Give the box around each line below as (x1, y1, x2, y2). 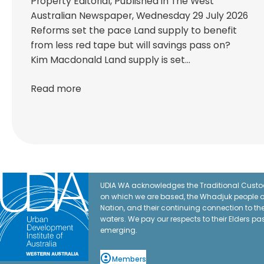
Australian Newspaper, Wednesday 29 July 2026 (31, 8, 248, 22)
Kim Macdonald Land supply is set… (31, 52, 190, 67)
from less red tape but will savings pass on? (31, 38, 230, 52)
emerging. (100, 225, 137, 235)
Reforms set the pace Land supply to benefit (31, 23, 237, 37)
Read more (31, 81, 81, 95)
